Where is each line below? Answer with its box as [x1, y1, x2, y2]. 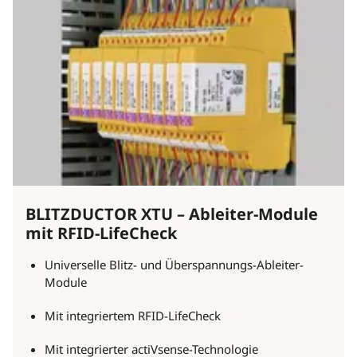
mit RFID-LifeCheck [25, 222, 177, 244]
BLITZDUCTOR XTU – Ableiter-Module [25, 203, 318, 225]
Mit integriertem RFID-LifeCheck [45, 308, 221, 324]
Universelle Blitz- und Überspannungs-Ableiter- [45, 257, 304, 273]
